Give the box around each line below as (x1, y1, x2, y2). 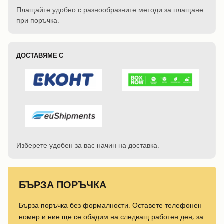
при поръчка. (16, 15, 59, 25)
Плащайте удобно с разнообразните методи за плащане (16, 4, 203, 14)
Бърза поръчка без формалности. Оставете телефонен (19, 200, 202, 210)
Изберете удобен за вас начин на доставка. (16, 140, 159, 150)
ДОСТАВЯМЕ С (16, 50, 63, 60)
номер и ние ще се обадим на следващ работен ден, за (19, 212, 203, 222)
